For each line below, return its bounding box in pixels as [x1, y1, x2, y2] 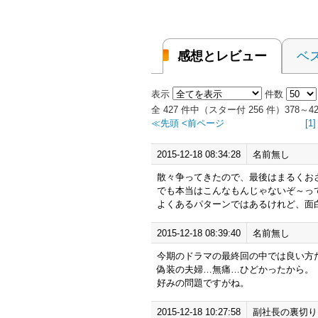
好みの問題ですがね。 [157, 278, 249, 288]
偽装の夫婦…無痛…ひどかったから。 [157, 264, 314, 275]
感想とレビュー [177, 49, 267, 63]
